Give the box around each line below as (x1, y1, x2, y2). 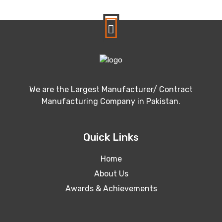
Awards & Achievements (65, 183, 157, 193)
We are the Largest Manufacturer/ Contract (29, 84, 193, 94)
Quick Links (83, 130, 139, 143)
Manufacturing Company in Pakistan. (42, 96, 180, 106)
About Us (94, 168, 128, 178)
